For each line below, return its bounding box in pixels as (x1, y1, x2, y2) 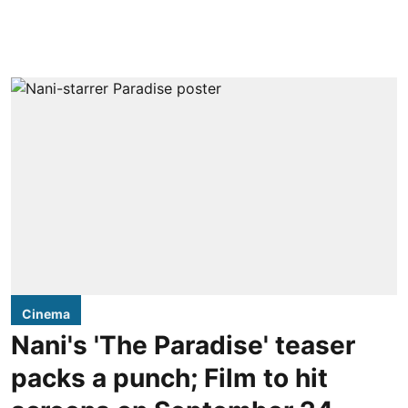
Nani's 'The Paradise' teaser (11, 329, 355, 361)
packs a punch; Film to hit (11, 362, 328, 393)
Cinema (22, 305, 70, 321)
